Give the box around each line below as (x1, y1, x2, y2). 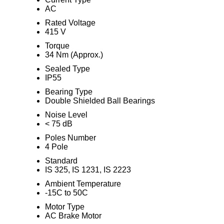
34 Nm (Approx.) (44, 50, 103, 59)
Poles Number (44, 133, 96, 142)
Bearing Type (44, 87, 92, 96)
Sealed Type (44, 64, 90, 73)
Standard (44, 156, 77, 165)
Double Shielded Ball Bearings (44, 96, 155, 105)
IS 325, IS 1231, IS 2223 (44, 165, 131, 174)
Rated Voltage (44, 18, 95, 27)
